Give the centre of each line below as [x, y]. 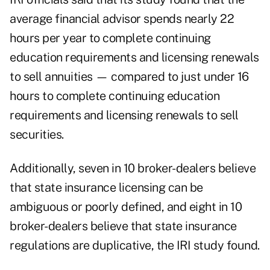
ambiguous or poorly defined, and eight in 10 [126, 207]
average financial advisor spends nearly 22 [122, 19]
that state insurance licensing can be [106, 188]
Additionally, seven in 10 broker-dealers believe [133, 168]
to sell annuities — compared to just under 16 [129, 77]
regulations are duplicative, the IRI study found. [135, 246]
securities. [37, 135]
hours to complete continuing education [115, 96]
